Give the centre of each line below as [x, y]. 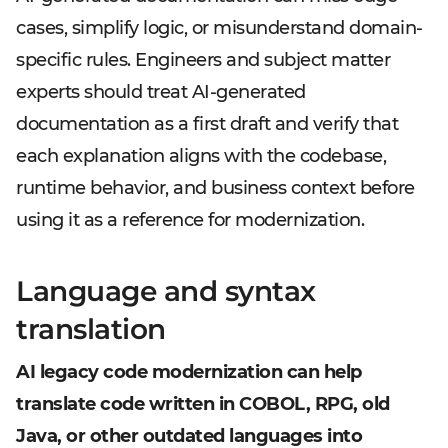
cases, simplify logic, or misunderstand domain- [219, 28]
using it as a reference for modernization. [190, 220]
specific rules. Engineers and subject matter [203, 60]
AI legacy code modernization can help [189, 372]
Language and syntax [166, 291]
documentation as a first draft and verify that [207, 124]
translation [91, 329]
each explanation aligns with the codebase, [201, 156]
